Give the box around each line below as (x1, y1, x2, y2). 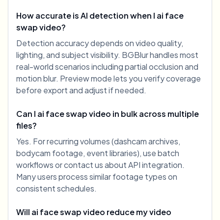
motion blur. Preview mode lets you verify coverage (16, 73, 201, 84)
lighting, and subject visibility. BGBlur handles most (16, 50, 198, 60)
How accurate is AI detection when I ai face (16, 10, 184, 21)
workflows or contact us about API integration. (16, 160, 185, 170)
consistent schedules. (16, 183, 97, 194)
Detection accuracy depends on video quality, (16, 38, 183, 49)
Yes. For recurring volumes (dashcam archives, (16, 136, 180, 147)
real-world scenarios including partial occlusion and (16, 61, 198, 72)
